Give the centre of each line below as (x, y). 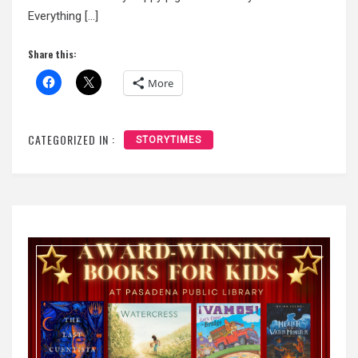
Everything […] (63, 16)
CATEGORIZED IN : (72, 139)
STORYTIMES (169, 139)
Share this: (52, 54)
